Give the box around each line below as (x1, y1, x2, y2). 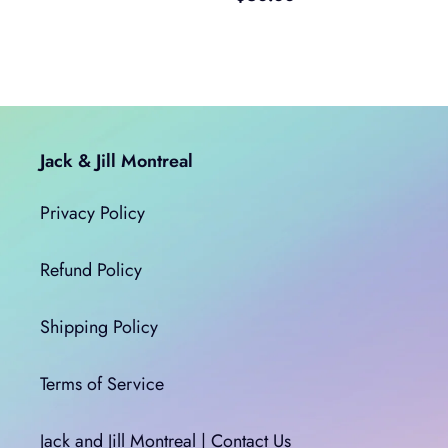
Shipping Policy (40, 313, 158, 340)
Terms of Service (40, 370, 164, 397)
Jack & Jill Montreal (40, 148, 193, 175)
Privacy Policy (40, 199, 145, 226)
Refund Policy (40, 256, 142, 283)
